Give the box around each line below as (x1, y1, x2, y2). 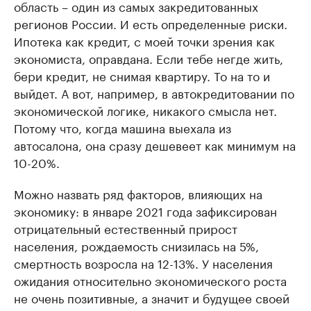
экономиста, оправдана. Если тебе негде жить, (14, 49, 283, 67)
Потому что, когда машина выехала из (14, 118, 231, 136)
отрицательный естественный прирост (14, 219, 237, 237)
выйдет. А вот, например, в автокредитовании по (14, 83, 294, 101)
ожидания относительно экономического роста (14, 271, 287, 289)
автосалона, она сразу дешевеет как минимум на (14, 135, 296, 153)
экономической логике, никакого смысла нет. (14, 101, 277, 119)
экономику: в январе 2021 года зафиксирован (14, 201, 277, 219)
